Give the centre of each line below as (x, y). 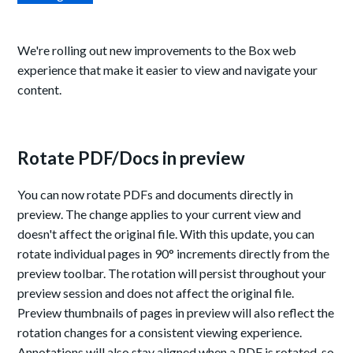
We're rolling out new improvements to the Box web (157, 50)
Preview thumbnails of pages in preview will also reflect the (176, 313)
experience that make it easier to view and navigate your (168, 70)
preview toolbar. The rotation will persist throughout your (172, 273)
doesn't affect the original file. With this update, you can (166, 234)
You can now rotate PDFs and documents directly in (156, 195)
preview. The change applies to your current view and (160, 214)
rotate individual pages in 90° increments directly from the (174, 254)
